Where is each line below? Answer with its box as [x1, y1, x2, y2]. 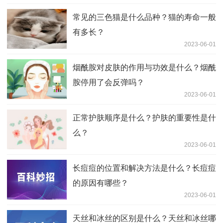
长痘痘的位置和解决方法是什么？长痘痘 [73, 163, 216, 172]
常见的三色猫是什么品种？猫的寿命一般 [73, 12, 216, 21]
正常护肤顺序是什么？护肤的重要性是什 [73, 113, 216, 122]
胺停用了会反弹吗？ [73, 78, 144, 87]
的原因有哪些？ [73, 178, 128, 187]
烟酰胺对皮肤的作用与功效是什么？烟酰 [73, 63, 216, 72]
